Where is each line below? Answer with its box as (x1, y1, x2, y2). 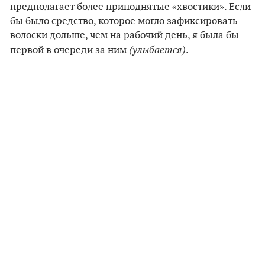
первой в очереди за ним (10, 44, 129, 56)
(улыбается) (129, 43, 186, 56)
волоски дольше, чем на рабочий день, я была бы (10, 30, 239, 41)
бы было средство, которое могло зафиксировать (10, 15, 238, 27)
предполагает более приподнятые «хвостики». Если (10, 1, 251, 13)
